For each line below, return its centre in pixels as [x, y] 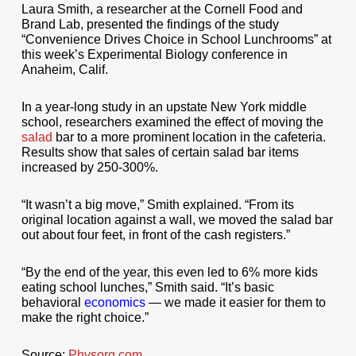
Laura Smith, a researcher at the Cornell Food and [162, 9]
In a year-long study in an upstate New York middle [164, 107]
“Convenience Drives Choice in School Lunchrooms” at [176, 39]
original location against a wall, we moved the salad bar [177, 220]
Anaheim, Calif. [64, 70]
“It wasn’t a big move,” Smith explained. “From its [157, 205]
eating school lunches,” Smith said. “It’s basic [147, 287]
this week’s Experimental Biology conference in [154, 54]
